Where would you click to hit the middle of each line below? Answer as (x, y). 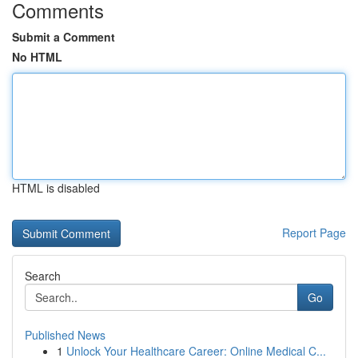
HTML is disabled (56, 188)
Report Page (314, 233)
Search (43, 276)
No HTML (37, 57)
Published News (65, 335)
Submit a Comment (64, 37)
